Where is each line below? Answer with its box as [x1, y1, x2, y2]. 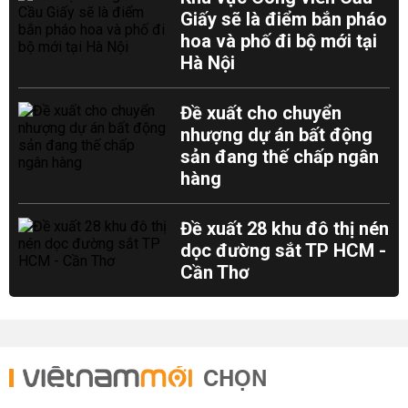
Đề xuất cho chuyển [180, 102, 342, 124]
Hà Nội [180, 52, 236, 74]
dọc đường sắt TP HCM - [180, 240, 387, 261]
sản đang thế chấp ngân [180, 146, 380, 168]
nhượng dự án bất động [180, 124, 373, 146]
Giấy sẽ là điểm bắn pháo [180, 8, 388, 30]
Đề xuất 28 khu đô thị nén [180, 218, 390, 240]
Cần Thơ [180, 261, 250, 283]
